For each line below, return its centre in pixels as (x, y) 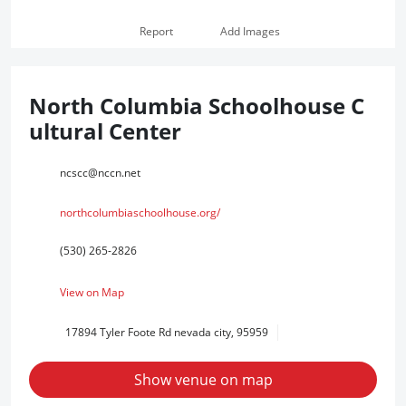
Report (156, 31)
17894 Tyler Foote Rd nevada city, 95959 (167, 332)
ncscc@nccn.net (100, 173)
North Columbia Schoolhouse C (197, 106)
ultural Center (105, 131)
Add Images (250, 31)
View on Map (92, 292)
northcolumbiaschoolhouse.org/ (140, 213)
